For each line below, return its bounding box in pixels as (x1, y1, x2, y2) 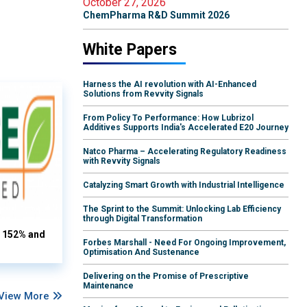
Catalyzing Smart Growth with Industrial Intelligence (83, 180, 284, 191)
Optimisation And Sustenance (83, 247, 199, 258)
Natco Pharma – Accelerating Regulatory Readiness (83, 147, 286, 157)
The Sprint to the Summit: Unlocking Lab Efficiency (83, 204, 281, 214)
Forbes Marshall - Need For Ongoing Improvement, (83, 238, 286, 248)
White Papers (83, 40, 177, 60)
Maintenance (83, 281, 134, 291)
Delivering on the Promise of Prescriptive (83, 271, 249, 282)
